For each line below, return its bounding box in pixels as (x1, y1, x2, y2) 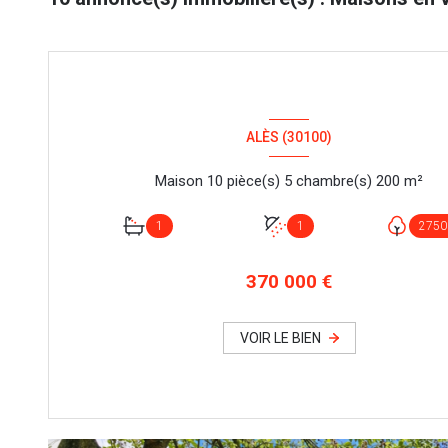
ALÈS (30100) (245, 129, 332, 146)
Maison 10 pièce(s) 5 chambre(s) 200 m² (403, 172, 423, 191)
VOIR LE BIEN (239, 329, 321, 346)
